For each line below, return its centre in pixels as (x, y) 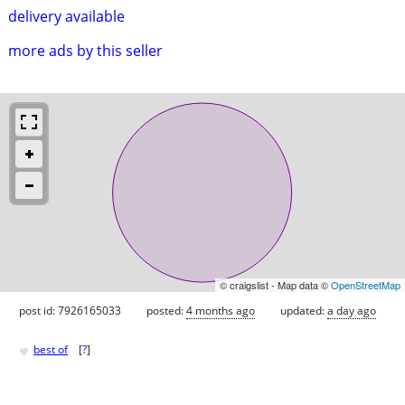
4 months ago (221, 310)
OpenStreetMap (366, 284)
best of (51, 350)
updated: (304, 310)
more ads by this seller (85, 50)
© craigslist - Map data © (275, 284)
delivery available (66, 16)
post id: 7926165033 (70, 310)
